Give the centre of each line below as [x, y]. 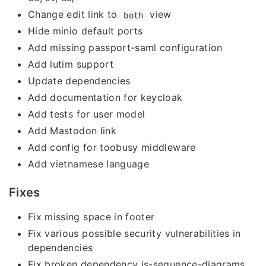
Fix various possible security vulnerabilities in [134, 234]
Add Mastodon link [72, 131]
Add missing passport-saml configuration [125, 48]
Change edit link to [74, 15]
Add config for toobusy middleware [112, 148]
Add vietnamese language [89, 164]
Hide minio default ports [85, 31]
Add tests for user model [87, 114]
